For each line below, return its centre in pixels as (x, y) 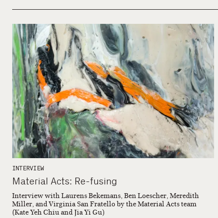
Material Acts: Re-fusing (65, 181)
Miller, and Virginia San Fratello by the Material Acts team (104, 204)
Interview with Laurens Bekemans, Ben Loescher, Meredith (106, 196)
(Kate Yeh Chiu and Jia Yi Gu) (58, 213)
